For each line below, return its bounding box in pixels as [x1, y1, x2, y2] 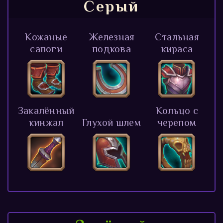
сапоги [30, 43, 62, 54]
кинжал [28, 116, 64, 128]
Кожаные [25, 31, 67, 42]
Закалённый [17, 105, 75, 116]
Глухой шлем [82, 116, 141, 128]
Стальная [154, 31, 199, 42]
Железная [88, 31, 135, 42]
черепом [157, 116, 197, 128]
